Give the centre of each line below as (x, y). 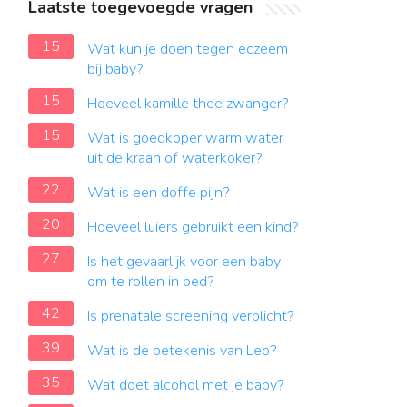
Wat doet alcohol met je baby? (186, 385)
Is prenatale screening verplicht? (191, 316)
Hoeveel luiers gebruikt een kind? (193, 227)
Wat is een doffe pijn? (159, 193)
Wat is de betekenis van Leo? (182, 351)
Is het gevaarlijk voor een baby (184, 262)
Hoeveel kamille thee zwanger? (188, 104)
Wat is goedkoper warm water (185, 138)
